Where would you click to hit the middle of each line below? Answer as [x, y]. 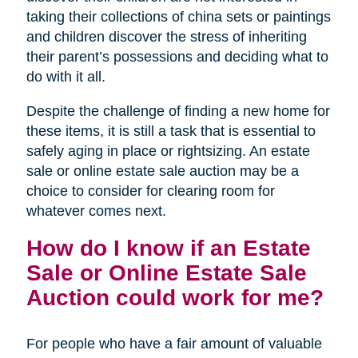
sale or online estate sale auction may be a [162, 171]
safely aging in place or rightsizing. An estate [168, 151]
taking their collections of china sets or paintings [178, 16]
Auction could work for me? [175, 297]
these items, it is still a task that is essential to [171, 131]
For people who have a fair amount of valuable [174, 343]
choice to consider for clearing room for [150, 191]
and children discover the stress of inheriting [166, 36]
